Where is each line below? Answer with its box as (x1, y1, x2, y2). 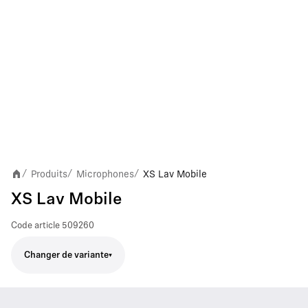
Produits (31, 168, 67, 179)
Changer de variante (24, 250, 109, 260)
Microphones (76, 168, 134, 179)
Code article (11, 221, 60, 230)
